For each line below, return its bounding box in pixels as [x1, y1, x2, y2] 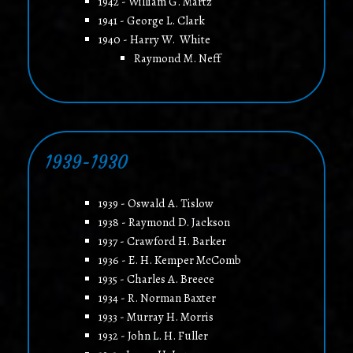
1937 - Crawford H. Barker [98, 233, 226, 250]
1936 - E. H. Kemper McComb [98, 252, 241, 269]
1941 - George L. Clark [98, 13, 205, 29]
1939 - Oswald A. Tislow [98, 195, 214, 212]
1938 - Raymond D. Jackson [98, 214, 230, 231]
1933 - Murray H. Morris [98, 309, 214, 325]
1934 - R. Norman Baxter [98, 290, 216, 307]
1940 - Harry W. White [98, 32, 210, 48]
